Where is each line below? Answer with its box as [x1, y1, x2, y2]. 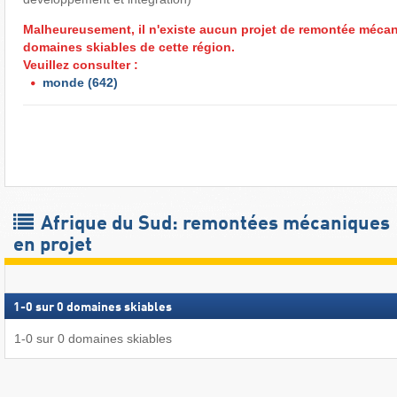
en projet [13, 236, 92, 256]
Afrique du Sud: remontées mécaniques [36, 214, 390, 235]
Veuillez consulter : [23, 57, 138, 72]
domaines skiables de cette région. [23, 39, 235, 54]
